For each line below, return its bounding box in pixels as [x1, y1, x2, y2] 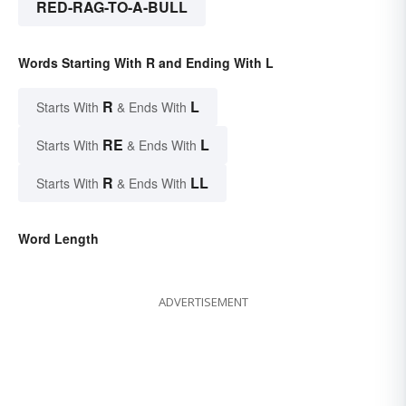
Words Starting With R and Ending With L [18, 53, 274, 72]
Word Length [18, 228, 99, 247]
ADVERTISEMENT [158, 293, 248, 310]
